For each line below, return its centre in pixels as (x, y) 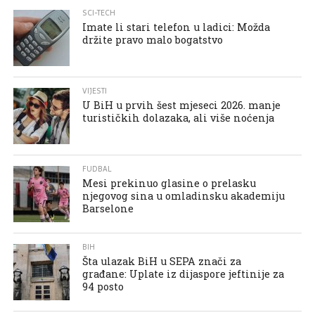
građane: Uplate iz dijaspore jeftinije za (184, 274)
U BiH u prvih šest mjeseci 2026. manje (182, 105)
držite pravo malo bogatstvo (153, 39)
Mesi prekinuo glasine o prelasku (169, 183)
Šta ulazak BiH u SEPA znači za (162, 261)
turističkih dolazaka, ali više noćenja (179, 117)
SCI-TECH (99, 13)
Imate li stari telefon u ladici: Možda (176, 27)
